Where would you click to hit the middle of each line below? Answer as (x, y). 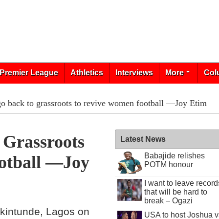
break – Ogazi (168, 201)
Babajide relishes (174, 156)
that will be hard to (175, 192)
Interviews (134, 73)
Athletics (87, 73)
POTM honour (168, 164)
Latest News (143, 139)
